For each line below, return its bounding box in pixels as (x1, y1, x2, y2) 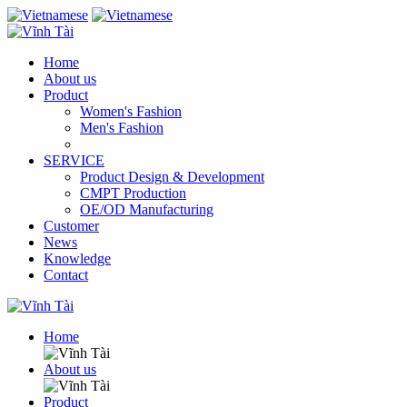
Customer (44, 218, 99, 233)
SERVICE (44, 153, 104, 168)
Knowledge (44, 251, 111, 266)
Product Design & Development (80, 169, 264, 184)
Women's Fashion (80, 104, 182, 119)
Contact (44, 267, 88, 283)
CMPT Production (80, 185, 186, 201)
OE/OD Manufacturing (80, 202, 213, 217)
